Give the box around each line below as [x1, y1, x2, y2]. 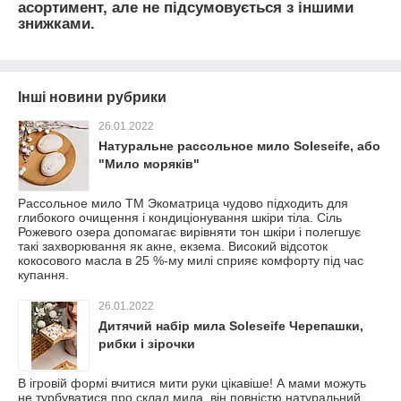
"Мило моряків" [98, 157, 200, 172]
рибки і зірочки [98, 337, 195, 352]
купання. [18, 268, 69, 283]
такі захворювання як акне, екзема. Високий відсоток [18, 239, 328, 254]
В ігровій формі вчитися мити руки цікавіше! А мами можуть [18, 376, 366, 391]
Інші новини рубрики [18, 90, 166, 106]
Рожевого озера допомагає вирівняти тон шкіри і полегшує [18, 225, 361, 240]
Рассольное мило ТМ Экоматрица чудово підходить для [18, 196, 348, 211]
